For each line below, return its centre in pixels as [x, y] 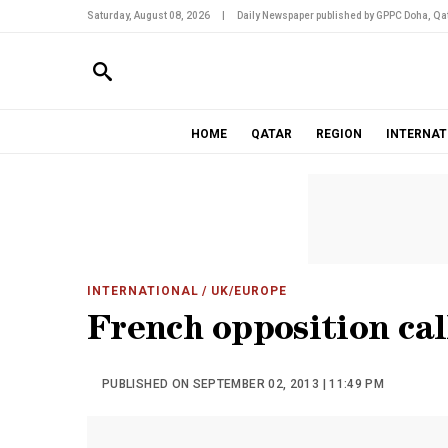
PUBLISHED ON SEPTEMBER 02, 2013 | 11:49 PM [243, 384]
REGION [338, 134]
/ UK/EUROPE [243, 291]
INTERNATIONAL [143, 291]
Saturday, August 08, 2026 [148, 15]
